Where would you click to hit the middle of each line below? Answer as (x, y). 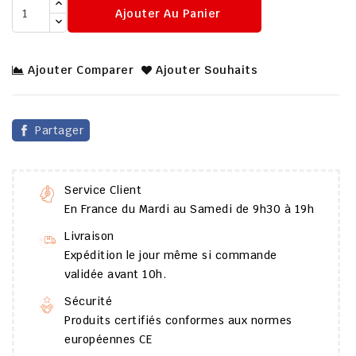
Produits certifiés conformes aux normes (178, 321)
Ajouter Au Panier (168, 14)
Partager (59, 131)
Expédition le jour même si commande (171, 255)
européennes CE (108, 340)
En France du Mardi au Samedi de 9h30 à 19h (189, 209)
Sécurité (88, 302)
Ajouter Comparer (81, 70)
